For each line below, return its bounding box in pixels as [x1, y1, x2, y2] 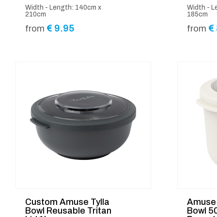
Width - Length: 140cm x [25, 4, 101, 11]
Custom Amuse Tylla [25, 197, 109, 207]
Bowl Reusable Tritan [25, 205, 111, 216]
